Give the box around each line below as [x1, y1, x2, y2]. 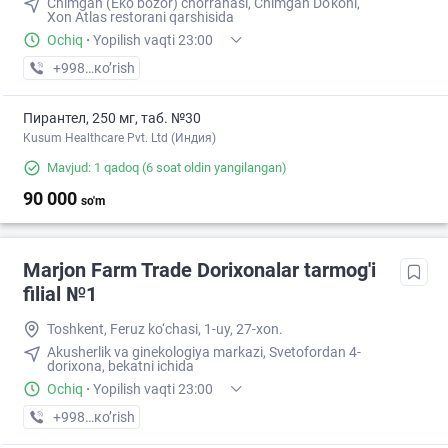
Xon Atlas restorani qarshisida [47, 9, 234, 26]
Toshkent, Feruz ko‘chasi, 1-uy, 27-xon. [47, 321, 283, 338]
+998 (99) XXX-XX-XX [52, 60, 188, 77]
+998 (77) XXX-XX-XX [52, 409, 188, 426]
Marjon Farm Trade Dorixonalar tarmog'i [23, 258, 376, 283]
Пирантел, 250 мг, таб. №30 [23, 110, 201, 127]
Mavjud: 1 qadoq [47, 160, 139, 176]
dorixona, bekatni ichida [47, 358, 194, 375]
